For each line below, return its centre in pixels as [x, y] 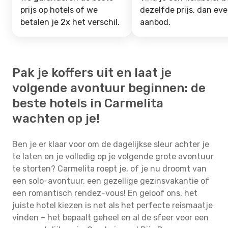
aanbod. [155, 22]
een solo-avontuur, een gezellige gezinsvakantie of [111, 181]
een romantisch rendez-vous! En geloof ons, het [105, 193]
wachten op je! [56, 119]
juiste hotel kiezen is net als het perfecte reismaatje [112, 205]
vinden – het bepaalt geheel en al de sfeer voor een [110, 218]
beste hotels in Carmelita [88, 103]
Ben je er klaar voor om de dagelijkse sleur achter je [111, 144]
